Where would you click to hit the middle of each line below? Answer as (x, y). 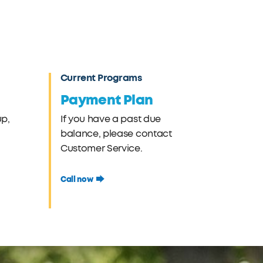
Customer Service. (101, 149)
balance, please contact (116, 134)
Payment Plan (107, 100)
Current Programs (101, 78)
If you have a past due (110, 119)
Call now (77, 179)
